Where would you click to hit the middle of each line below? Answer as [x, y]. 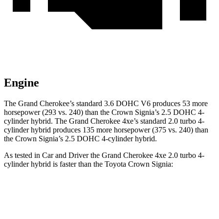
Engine [22, 83]
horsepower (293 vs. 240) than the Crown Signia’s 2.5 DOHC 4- [104, 112]
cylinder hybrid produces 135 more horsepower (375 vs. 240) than [106, 130]
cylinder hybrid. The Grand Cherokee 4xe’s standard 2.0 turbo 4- [104, 121]
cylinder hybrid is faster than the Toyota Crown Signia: [88, 164]
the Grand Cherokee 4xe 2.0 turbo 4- [146, 155]
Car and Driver [65, 155]
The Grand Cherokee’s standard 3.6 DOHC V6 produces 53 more [106, 104]
